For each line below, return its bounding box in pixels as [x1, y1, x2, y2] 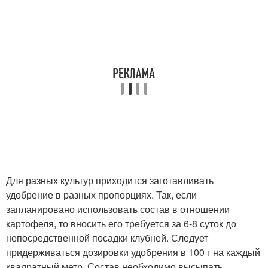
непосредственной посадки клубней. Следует [6, 231, 208, 245]
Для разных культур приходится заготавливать [6, 173, 214, 187]
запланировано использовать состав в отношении [6, 202, 230, 216]
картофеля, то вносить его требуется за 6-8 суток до [6, 217, 236, 230]
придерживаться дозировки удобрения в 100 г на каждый [6, 245, 260, 259]
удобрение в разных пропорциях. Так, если [6, 188, 197, 202]
